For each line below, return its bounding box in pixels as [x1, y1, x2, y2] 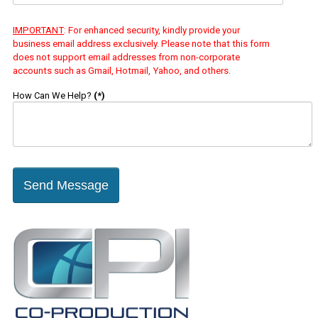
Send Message [23, 177, 109, 192]
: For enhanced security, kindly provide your [64, 24, 240, 35]
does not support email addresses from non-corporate [13, 51, 240, 62]
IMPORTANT [13, 24, 64, 35]
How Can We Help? [13, 89, 92, 101]
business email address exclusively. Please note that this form [13, 38, 270, 49]
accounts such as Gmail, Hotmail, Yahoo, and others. [13, 65, 231, 76]
